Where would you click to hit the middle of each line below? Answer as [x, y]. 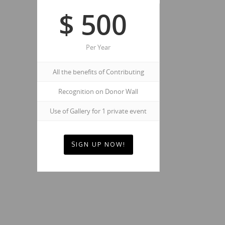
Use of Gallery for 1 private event [98, 111]
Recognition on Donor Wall [98, 91]
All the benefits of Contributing [98, 72]
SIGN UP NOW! [98, 144]
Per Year [98, 47]
